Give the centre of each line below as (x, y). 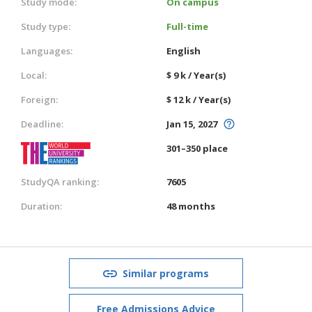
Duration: (41, 206)
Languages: (47, 50)
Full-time (187, 26)
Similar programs (166, 273)
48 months (191, 206)
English (184, 50)
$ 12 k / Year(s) (198, 99)
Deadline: (42, 124)
